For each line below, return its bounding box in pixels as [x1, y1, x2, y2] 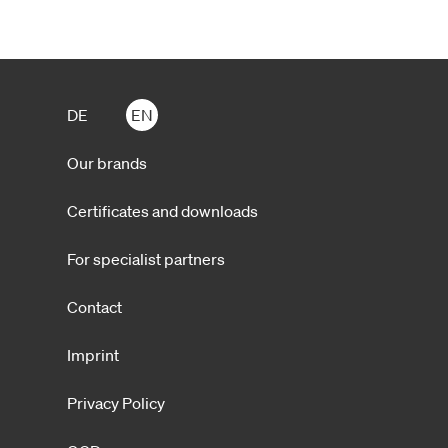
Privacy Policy [66, 393, 165, 414]
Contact [66, 297, 122, 318]
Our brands [66, 153, 147, 174]
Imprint [66, 345, 119, 366]
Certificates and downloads [66, 201, 258, 222]
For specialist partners [66, 249, 225, 270]
